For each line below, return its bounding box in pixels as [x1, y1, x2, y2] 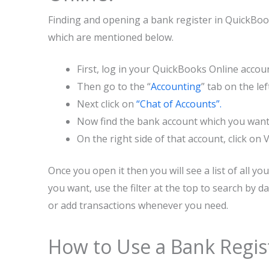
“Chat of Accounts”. [136, 97, 222, 110]
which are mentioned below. [48, 31, 174, 44]
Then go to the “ [77, 80, 151, 93]
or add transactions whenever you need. [48, 199, 228, 212]
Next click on [77, 97, 136, 110]
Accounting [151, 80, 201, 93]
